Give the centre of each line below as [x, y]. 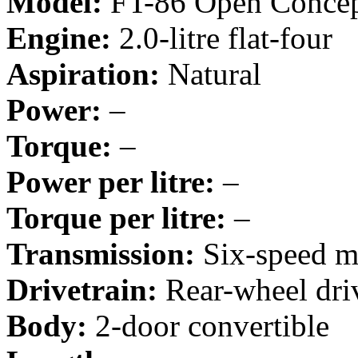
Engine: [59, 38]
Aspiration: [83, 74]
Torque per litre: [116, 217]
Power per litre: [111, 181]
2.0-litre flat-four [222, 38]
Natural [211, 74]
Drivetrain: [82, 289]
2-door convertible [208, 325]
